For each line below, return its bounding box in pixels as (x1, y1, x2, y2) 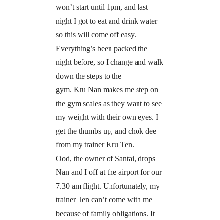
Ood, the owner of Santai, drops (55, 154, 155, 163)
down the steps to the (55, 72, 121, 81)
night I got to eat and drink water (55, 17, 157, 26)
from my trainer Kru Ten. (55, 140, 134, 149)
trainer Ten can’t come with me (55, 195, 152, 204)
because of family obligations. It (55, 209, 155, 218)
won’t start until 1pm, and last (55, 3, 148, 12)
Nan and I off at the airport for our (55, 168, 162, 177)
